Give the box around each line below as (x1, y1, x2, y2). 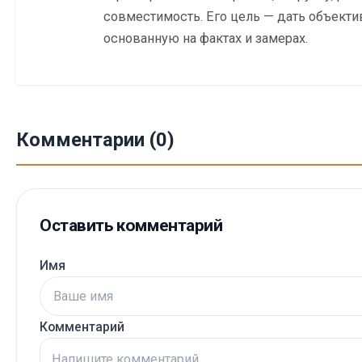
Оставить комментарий (40, 216, 223, 236)
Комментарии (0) (16, 128, 175, 152)
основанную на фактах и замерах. (103, 30, 308, 46)
